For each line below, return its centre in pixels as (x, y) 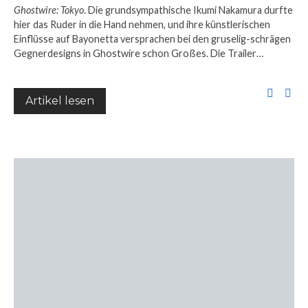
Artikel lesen (60, 100)
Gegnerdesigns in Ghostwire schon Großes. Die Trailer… (139, 53)
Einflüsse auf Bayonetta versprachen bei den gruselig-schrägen (152, 38)
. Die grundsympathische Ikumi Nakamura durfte (188, 10)
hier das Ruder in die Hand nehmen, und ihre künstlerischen (142, 24)
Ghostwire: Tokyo (49, 10)
